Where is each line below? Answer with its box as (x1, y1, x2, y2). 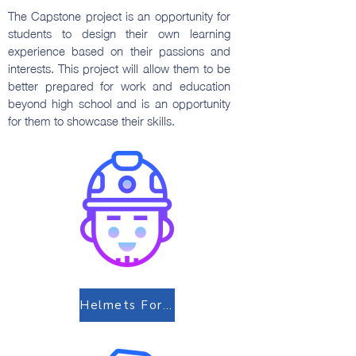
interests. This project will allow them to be (8, 56, 230, 79)
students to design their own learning (8, 21, 230, 44)
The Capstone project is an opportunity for (8, 4, 230, 26)
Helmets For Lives (162, 297, 172, 313)
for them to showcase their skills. (8, 109, 181, 131)
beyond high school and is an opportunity (8, 91, 230, 114)
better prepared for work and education (8, 74, 230, 96)
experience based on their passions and (8, 39, 230, 61)
